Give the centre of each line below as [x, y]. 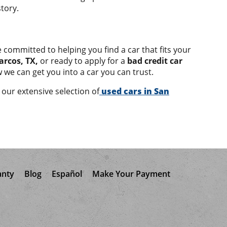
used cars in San [135, 91]
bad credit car [155, 61]
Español [67, 174]
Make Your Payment [131, 174]
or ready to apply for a [83, 61]
